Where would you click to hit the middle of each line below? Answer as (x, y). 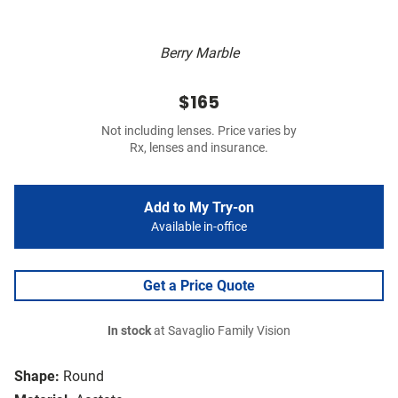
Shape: (37, 377)
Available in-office (199, 227)
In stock (129, 331)
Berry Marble (199, 53)
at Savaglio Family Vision (221, 331)
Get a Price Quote (199, 286)
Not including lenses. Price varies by (199, 131)
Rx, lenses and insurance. (199, 148)
